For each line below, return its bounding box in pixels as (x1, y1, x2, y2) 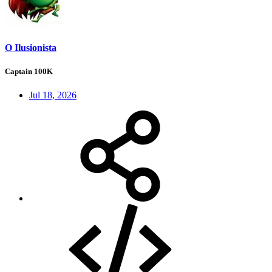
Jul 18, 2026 (29, 90, 76, 101)
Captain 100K (5, 67, 53, 76)
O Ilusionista (5, 42, 56, 53)
